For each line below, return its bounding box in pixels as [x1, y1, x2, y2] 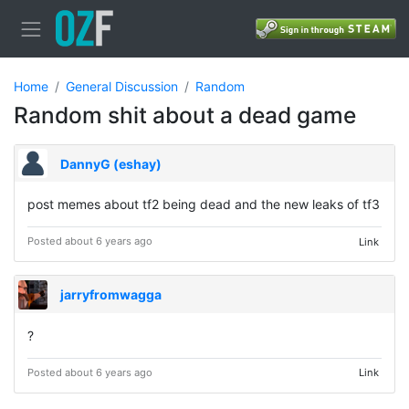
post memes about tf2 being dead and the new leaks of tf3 [27, 196, 380, 213]
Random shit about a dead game [14, 100, 356, 129]
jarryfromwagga [60, 287, 163, 303]
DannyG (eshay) [60, 155, 163, 172]
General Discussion [66, 78, 178, 94]
